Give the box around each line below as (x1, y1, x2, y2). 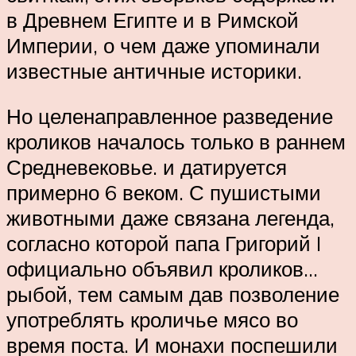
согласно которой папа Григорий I (6, 230, 321, 257)
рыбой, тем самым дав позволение (6, 281, 339, 308)
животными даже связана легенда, (6, 205, 335, 231)
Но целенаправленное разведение (6, 103, 333, 130)
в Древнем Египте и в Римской (6, 6, 299, 33)
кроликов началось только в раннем (6, 129, 346, 155)
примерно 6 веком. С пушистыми (6, 180, 321, 206)
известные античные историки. (6, 57, 302, 83)
